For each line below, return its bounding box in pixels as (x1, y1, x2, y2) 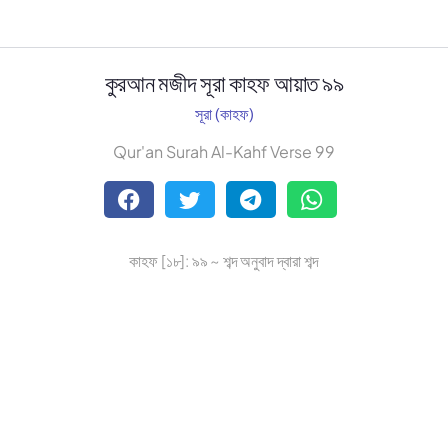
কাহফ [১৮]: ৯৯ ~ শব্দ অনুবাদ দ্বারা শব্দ (129, 250, 319, 272)
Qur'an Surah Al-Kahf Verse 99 (113, 141, 335, 163)
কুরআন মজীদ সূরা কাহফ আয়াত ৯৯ (104, 68, 344, 97)
